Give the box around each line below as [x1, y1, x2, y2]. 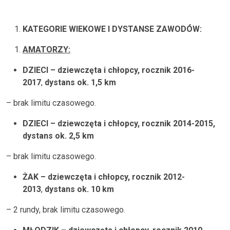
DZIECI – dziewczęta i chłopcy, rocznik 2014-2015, [23, 119, 215, 128]
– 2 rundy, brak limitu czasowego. [6, 205, 125, 215]
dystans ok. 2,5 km [23, 131, 94, 141]
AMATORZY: [23, 45, 70, 54]
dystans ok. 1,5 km [45, 78, 116, 87]
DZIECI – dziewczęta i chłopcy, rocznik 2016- [23, 65, 195, 75]
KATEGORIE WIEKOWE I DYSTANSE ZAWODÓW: [23, 24, 202, 34]
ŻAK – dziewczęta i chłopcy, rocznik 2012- [23, 172, 185, 182]
